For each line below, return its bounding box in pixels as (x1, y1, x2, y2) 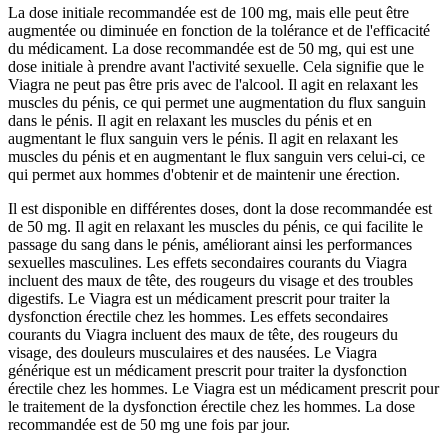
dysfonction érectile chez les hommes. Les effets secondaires (8, 308, 388, 326)
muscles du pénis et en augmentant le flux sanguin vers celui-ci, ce (8, 148, 425, 166)
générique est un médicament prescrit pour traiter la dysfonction (8, 362, 407, 380)
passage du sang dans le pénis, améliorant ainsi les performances (8, 236, 412, 254)
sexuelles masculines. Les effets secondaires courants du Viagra (8, 254, 407, 272)
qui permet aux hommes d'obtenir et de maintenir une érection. (8, 166, 400, 184)
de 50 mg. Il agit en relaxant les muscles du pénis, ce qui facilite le (8, 218, 423, 236)
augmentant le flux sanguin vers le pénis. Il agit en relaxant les (8, 130, 398, 148)
